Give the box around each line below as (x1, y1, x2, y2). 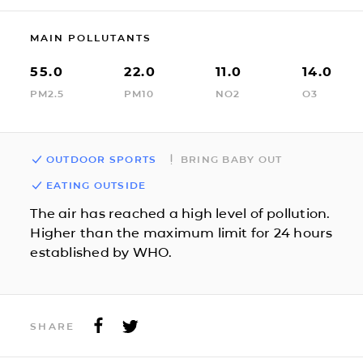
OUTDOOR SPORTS (45, 152, 157, 165)
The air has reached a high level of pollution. (30, 205, 331, 221)
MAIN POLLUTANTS (30, 31, 152, 44)
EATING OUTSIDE (45, 178, 147, 191)
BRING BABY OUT (180, 152, 283, 165)
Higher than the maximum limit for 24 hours (30, 224, 333, 241)
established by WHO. (30, 244, 173, 260)
